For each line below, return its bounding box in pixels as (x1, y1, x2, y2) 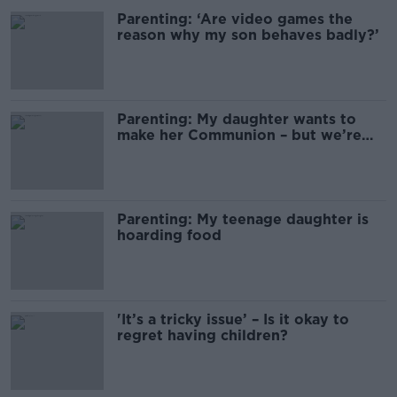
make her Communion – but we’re (117, 127, 362, 144)
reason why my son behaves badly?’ (117, 27, 379, 43)
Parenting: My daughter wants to (117, 111, 356, 128)
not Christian (117, 143, 211, 160)
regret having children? (117, 327, 288, 344)
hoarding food (117, 227, 222, 244)
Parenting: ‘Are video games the (117, 11, 353, 27)
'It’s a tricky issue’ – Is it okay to (117, 311, 349, 328)
